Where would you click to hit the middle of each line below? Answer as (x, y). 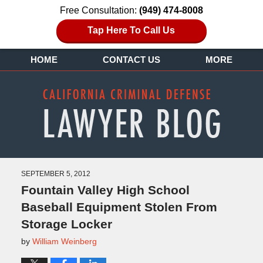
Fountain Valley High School (105, 190)
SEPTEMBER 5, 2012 (55, 173)
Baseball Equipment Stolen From (119, 207)
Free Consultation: (100, 10)
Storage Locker (66, 224)
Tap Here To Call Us (131, 30)
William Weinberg (64, 241)
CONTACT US (131, 60)
